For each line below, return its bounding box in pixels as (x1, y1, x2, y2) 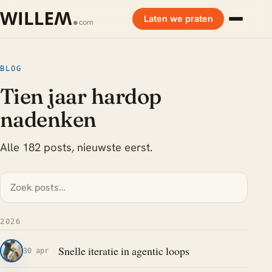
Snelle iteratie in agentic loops (58, 243, 189, 258)
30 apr (23, 246, 49, 256)
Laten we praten (143, 13, 213, 24)
